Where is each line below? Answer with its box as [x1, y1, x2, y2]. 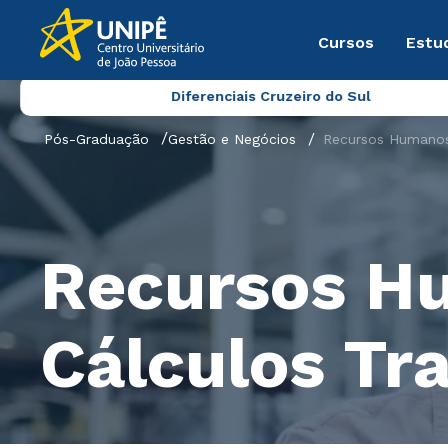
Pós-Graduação [44, 131, 149, 147]
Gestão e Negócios [168, 131, 296, 147]
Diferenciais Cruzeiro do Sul [170, 88, 371, 104]
